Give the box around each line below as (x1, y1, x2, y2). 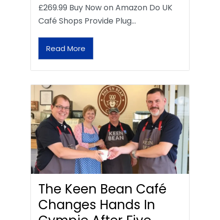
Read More (46, 43, 85, 54)
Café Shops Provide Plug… (38, 15, 136, 27)
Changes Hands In (38, 195, 155, 214)
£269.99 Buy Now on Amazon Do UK (38, 1, 172, 13)
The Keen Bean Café (38, 180, 166, 198)
